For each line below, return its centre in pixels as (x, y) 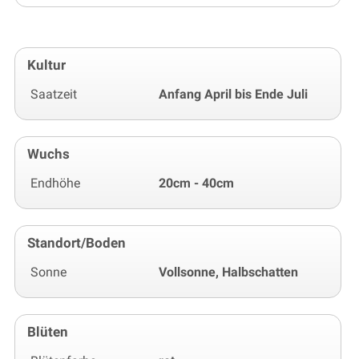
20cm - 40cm (196, 184)
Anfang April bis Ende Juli (233, 95)
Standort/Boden (77, 243)
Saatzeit (54, 95)
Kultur (46, 65)
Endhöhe (55, 184)
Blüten (48, 332)
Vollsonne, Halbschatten (228, 272)
